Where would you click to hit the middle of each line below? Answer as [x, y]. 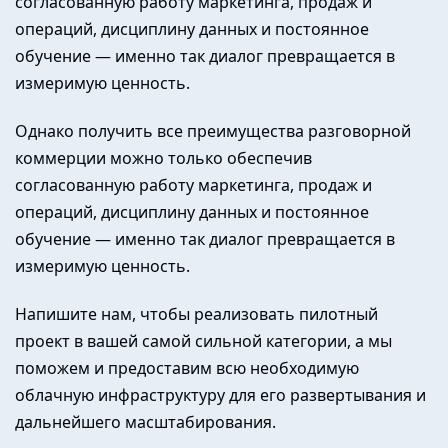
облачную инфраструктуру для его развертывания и [220, 394]
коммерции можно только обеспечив [163, 157]
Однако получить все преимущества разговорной [213, 130]
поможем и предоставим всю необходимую [187, 367]
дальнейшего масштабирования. [145, 421]
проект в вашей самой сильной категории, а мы [203, 340]
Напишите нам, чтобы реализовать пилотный [196, 313]
